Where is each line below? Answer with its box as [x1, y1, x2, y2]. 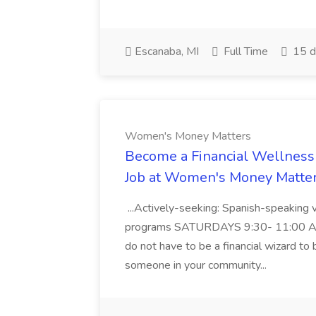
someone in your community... [125, 257, 269, 273]
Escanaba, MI [132, 44, 199, 59]
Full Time [221, 44, 268, 59]
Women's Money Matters [125, 128, 251, 144]
